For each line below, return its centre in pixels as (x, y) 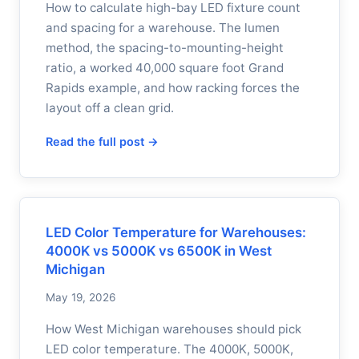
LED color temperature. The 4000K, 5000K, (169, 349)
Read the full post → (102, 141)
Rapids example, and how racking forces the (173, 88)
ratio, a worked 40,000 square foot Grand (165, 68)
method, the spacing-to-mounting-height (165, 48)
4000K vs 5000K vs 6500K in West (159, 251)
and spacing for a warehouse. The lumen (163, 28)
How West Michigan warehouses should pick (173, 329)
